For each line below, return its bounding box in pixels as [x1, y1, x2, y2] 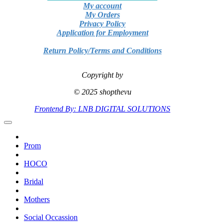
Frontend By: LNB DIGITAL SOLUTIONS [34, 105, 171, 113]
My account [83, 1, 122, 10]
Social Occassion [24, 213, 78, 222]
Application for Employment [56, 28, 148, 37]
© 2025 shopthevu [73, 88, 131, 97]
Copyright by [82, 71, 123, 80]
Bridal [24, 177, 43, 186]
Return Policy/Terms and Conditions [43, 46, 162, 55]
